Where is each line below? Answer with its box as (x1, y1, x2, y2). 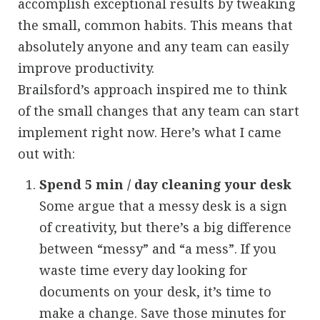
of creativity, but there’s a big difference (39, 218, 291, 236)
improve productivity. (18, 59, 154, 77)
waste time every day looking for (39, 261, 248, 279)
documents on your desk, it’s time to (39, 282, 271, 300)
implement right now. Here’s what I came (18, 124, 281, 141)
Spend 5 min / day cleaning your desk (39, 175, 291, 193)
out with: (18, 145, 75, 163)
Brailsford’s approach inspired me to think (18, 81, 287, 99)
